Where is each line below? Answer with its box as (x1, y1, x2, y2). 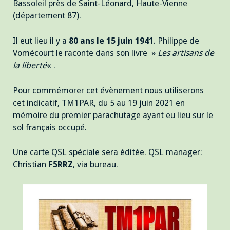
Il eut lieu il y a (13, 35, 69, 46)
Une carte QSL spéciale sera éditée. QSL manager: (13, 147, 202, 158)
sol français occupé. (13, 122, 87, 132)
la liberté (13, 60, 47, 70)
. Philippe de (154, 35, 199, 46)
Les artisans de (158, 48, 214, 58)
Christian (13, 160, 48, 170)
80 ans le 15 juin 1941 (69, 35, 154, 46)
